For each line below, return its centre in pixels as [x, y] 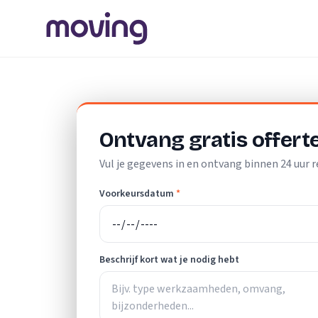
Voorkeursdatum [136, 194]
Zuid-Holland [170, 81]
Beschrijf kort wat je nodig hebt [169, 260]
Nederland [107, 81]
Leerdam [230, 81]
